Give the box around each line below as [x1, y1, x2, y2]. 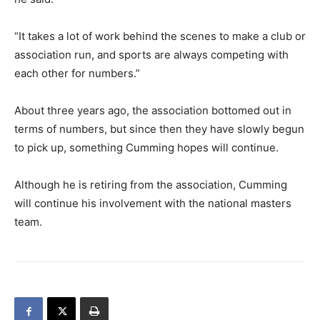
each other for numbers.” [14, 66, 140, 80]
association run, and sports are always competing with [14, 48, 289, 61]
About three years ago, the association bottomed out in [14, 104, 291, 117]
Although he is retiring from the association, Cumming [14, 178, 287, 191]
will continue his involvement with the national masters [14, 196, 291, 210]
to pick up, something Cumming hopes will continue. [14, 141, 279, 154]
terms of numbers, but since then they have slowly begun [14, 122, 304, 136]
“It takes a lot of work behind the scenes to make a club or [14, 29, 306, 43]
